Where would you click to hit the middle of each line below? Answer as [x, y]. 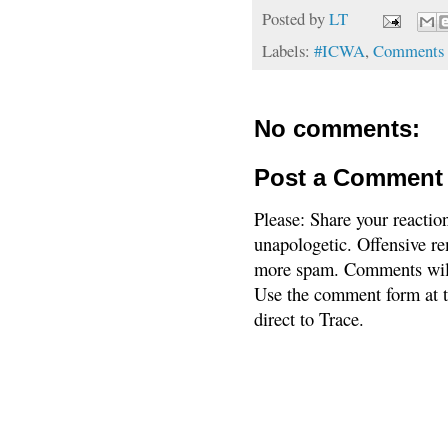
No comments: [337, 128]
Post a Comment [348, 177]
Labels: [288, 50]
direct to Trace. [309, 318]
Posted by [295, 19]
